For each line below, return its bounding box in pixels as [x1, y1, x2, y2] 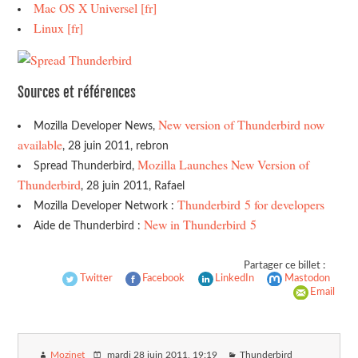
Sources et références [18, 84, 137, 101]
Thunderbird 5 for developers [177, 196, 324, 213]
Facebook [142, 273, 185, 284]
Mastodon [284, 273, 330, 284]
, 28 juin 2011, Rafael [81, 180, 185, 193]
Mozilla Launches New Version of [137, 156, 309, 173]
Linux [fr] [33, 19, 83, 37]
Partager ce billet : [243, 260, 325, 270]
